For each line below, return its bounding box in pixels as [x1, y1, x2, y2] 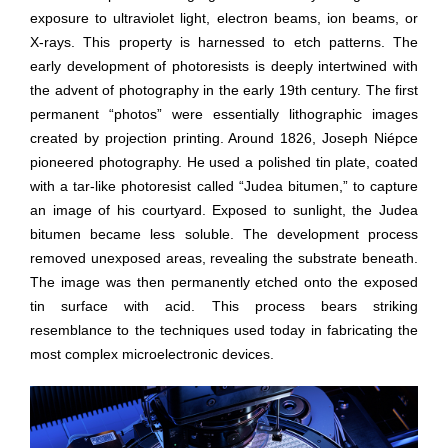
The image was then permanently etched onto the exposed [30, 274, 418, 290]
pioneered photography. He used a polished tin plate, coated [30, 154, 418, 170]
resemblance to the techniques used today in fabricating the [30, 322, 418, 338]
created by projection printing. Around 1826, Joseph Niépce [30, 130, 418, 146]
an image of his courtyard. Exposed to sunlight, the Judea [30, 202, 418, 218]
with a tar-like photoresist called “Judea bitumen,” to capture [30, 178, 418, 194]
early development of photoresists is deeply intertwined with [30, 58, 418, 74]
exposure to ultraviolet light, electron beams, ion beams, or [30, 10, 418, 26]
